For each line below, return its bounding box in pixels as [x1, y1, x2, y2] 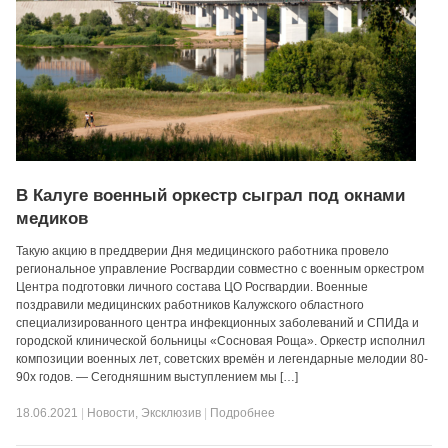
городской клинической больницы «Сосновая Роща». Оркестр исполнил [16, 334, 426, 348]
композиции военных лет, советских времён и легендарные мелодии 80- [16, 352, 429, 366]
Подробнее [210, 406, 276, 420]
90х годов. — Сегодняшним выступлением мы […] [16, 370, 299, 384]
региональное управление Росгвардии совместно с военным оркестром [16, 262, 425, 276]
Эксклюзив [141, 406, 202, 420]
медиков [16, 209, 89, 228]
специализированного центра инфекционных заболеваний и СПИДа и [16, 316, 420, 330]
